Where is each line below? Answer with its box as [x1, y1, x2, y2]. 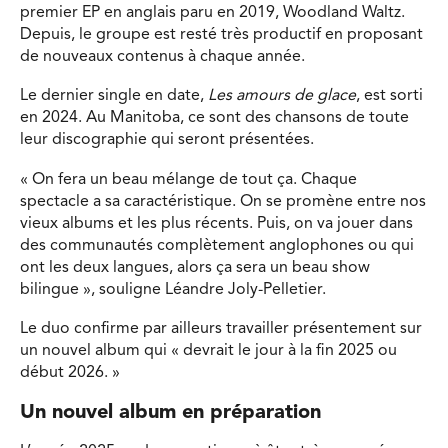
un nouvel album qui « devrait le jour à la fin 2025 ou [20, 343, 397, 360]
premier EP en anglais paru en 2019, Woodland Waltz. [20, 4, 405, 21]
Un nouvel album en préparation [20, 403, 321, 424]
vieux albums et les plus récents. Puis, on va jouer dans [20, 215, 413, 232]
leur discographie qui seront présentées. [20, 132, 314, 149]
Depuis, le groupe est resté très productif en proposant [20, 26, 423, 43]
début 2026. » [20, 365, 120, 382]
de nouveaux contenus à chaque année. [20, 48, 305, 65]
